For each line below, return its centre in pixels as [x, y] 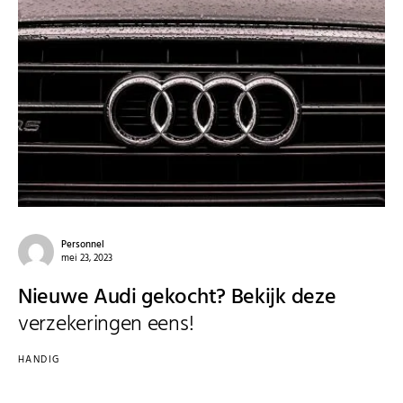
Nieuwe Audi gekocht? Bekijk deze [177, 298]
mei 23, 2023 [87, 259]
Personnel [83, 245]
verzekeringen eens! [106, 325]
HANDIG [39, 360]
